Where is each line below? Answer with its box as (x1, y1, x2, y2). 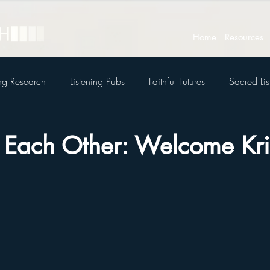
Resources (225, 31, 263, 43)
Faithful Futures (149, 75, 205, 88)
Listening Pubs (70, 75, 125, 88)
